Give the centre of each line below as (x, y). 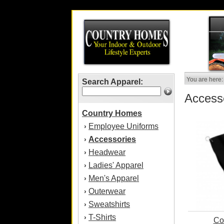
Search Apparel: (112, 82)
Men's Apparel (114, 178)
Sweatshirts (109, 204)
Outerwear (107, 191)
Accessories (112, 139)
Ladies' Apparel (116, 165)
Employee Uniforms (123, 126)
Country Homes (112, 113)
